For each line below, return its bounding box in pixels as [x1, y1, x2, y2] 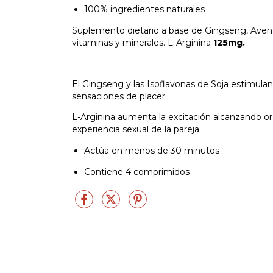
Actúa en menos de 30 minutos [84, 145, 219, 157]
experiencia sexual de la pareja [72, 124, 199, 135]
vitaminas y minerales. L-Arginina [72, 37, 211, 49]
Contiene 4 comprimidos [84, 166, 190, 178]
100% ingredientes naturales [84, 4, 205, 15]
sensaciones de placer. [72, 91, 169, 102]
